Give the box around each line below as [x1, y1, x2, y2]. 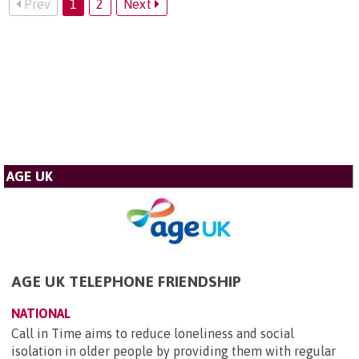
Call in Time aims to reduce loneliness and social [11, 325, 294, 341]
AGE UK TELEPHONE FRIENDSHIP [11, 272, 242, 290]
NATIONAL [11, 305, 71, 321]
